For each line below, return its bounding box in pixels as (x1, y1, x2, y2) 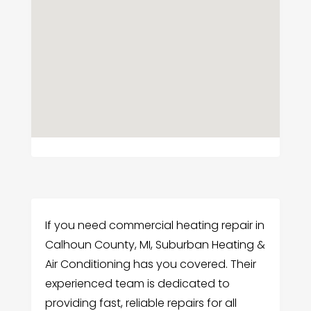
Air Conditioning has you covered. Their (44, 256, 256, 273)
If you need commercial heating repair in (44, 217, 264, 234)
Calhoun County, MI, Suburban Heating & (44, 237, 265, 253)
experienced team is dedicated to (44, 276, 230, 292)
